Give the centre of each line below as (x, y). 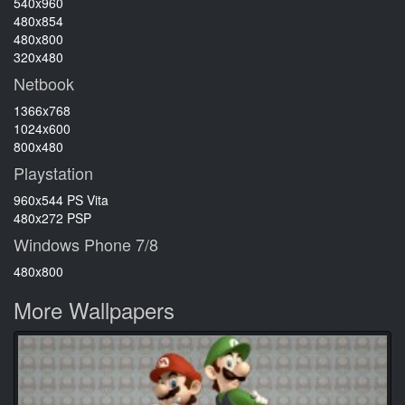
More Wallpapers (94, 309)
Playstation (53, 172)
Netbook (44, 83)
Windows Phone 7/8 (86, 244)
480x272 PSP (52, 217)
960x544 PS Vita (61, 199)
